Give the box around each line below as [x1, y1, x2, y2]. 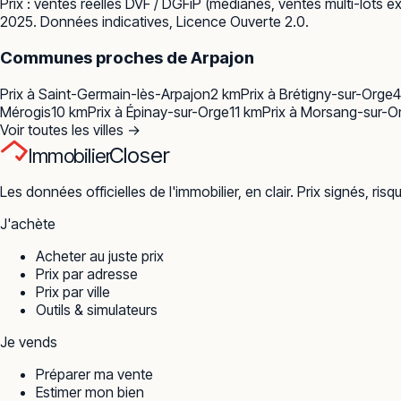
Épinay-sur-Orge [126, 102, 229, 121]
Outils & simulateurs [36, 300, 158, 319]
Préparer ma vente [36, 364, 153, 383]
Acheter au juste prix [36, 246, 164, 265]
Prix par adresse [36, 264, 138, 283]
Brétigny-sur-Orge [279, 84, 393, 103]
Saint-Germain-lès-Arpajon [38, 84, 210, 103]
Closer [109, 141, 170, 168]
